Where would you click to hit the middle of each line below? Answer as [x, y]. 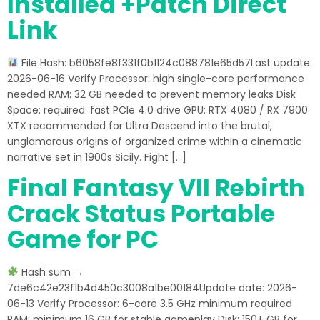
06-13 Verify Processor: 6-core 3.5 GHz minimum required [150, 304]
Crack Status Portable [141, 214]
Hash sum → [51, 272]
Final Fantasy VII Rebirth [156, 188]
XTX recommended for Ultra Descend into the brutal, [140, 126]
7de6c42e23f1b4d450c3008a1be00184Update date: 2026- [152, 288]
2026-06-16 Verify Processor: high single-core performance [156, 79]
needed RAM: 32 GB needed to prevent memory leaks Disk [151, 94]
